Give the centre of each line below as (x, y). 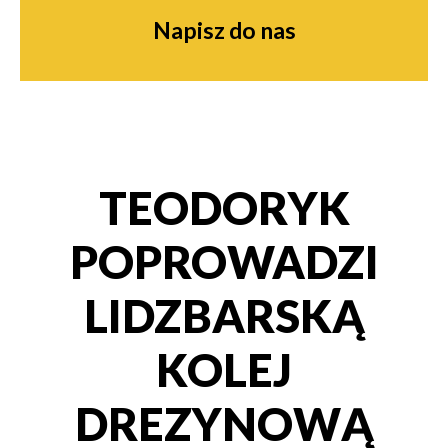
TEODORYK (224, 207)
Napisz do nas (224, 30)
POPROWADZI (224, 261)
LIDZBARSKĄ (224, 315)
